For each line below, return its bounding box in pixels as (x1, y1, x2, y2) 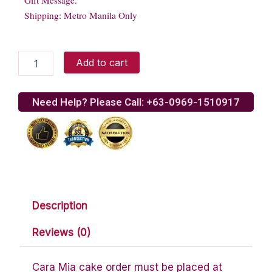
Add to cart (76, 56, 128, 69)
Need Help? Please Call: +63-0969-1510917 (32, 96, 240, 109)
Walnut (18, 64, 44, 75)
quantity (18, 88, 49, 99)
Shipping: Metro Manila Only (24, 9, 137, 22)
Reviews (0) (32, 226, 91, 239)
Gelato (18, 76, 44, 87)
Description (32, 199, 88, 212)
